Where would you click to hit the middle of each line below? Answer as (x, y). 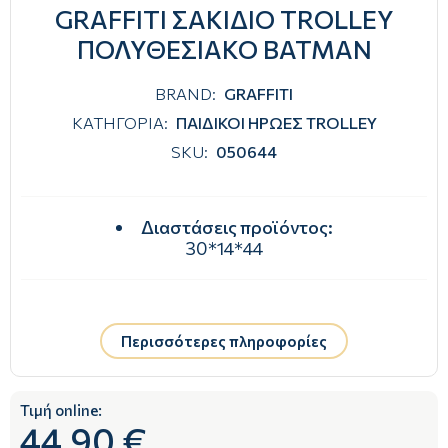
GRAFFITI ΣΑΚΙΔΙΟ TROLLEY (224, 19)
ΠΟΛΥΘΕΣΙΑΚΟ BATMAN (224, 49)
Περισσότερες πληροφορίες (224, 340)
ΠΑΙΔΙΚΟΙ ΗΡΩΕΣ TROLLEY (276, 123)
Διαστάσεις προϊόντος (234, 227)
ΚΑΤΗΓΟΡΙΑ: (119, 123)
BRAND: (185, 94)
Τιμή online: (61, 409)
